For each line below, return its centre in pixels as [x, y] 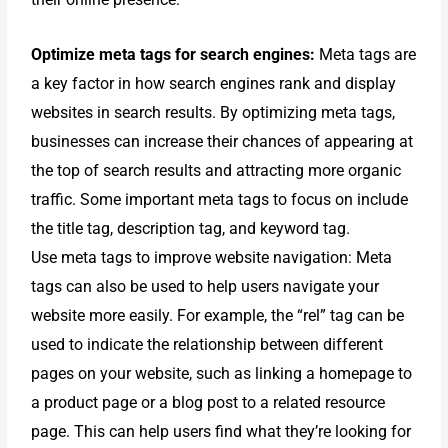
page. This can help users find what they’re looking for [221, 431]
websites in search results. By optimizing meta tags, [213, 112]
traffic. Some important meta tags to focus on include [220, 199]
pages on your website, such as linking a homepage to [222, 373]
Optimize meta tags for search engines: [173, 54]
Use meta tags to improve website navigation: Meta [212, 257]
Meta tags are [366, 54]
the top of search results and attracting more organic [216, 170]
